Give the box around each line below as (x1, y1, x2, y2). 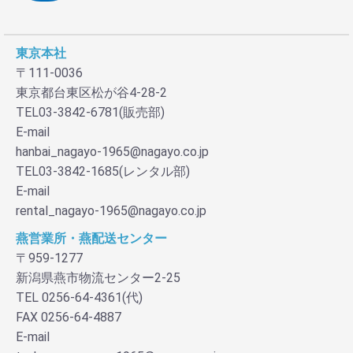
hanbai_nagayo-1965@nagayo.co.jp (16, 144, 209, 160)
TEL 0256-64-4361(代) (16, 290, 143, 306)
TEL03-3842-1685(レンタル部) (16, 164, 190, 180)
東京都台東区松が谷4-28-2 (16, 85, 167, 101)
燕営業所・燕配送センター (16, 231, 167, 247)
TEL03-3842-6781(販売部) (16, 105, 165, 121)
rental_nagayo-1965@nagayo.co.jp (16, 203, 206, 219)
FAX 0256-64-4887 (16, 310, 121, 325)
